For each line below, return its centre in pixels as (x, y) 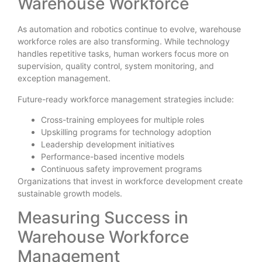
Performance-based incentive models (113, 157)
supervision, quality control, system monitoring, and (116, 66)
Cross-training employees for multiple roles (123, 120)
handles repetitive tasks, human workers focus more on (123, 54)
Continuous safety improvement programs (121, 169)
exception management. (64, 78)
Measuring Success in (103, 217)
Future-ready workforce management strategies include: (126, 99)
